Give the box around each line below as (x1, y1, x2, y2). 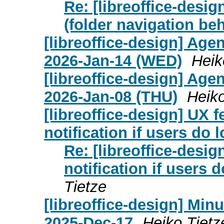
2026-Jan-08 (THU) (44, 87, 177, 105)
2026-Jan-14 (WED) (44, 51, 182, 69)
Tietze (64, 177, 106, 195)
